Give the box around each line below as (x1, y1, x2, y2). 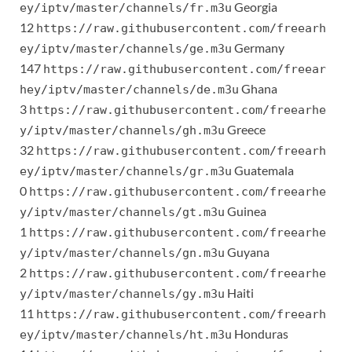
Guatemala (232, 163, 294, 178)
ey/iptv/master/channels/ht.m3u (20, 328, 232, 343)
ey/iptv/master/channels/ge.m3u (20, 42, 232, 57)
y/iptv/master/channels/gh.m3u (20, 123, 225, 138)
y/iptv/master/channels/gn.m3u (20, 246, 225, 261)
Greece (225, 122, 266, 137)
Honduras (232, 326, 288, 342)
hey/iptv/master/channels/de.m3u (20, 82, 239, 97)
